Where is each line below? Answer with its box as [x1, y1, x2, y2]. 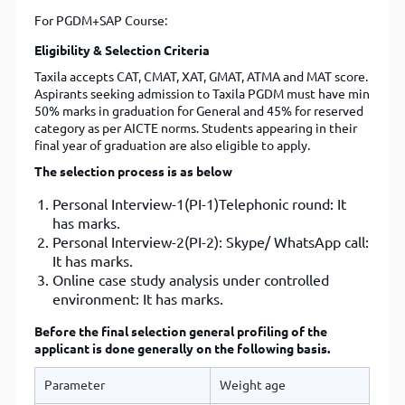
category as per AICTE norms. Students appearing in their [34, 121, 358, 137]
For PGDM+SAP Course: [34, 14, 168, 29]
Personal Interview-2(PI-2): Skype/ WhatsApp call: [52, 234, 370, 251]
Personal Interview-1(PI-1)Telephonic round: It [52, 196, 347, 213]
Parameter [44, 378, 106, 393]
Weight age [220, 378, 287, 393]
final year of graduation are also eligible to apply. [34, 138, 311, 154]
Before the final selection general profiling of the [34, 325, 328, 340]
